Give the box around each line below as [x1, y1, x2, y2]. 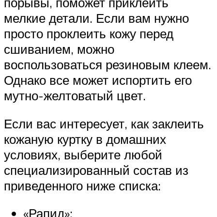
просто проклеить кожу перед [4, 25, 173, 41]
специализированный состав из [4, 162, 188, 178]
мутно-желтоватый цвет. [4, 87, 146, 103]
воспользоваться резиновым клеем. [4, 56, 211, 72]
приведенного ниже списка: [4, 177, 161, 193]
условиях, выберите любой [4, 146, 162, 162]
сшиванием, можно [4, 41, 114, 57]
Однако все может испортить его [4, 72, 192, 88]
